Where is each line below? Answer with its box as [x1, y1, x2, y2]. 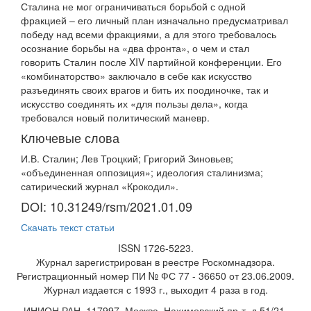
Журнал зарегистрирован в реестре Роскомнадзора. [36, 255, 275, 269]
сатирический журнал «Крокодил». [21, 179, 178, 194]
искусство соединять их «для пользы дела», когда [21, 96, 248, 111]
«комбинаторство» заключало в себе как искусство [21, 69, 252, 83]
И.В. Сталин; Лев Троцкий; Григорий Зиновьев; [21, 151, 233, 166]
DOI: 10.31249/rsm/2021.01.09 [21, 197, 192, 216]
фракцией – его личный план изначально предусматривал [21, 13, 288, 28]
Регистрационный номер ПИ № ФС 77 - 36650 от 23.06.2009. [17, 269, 294, 283]
